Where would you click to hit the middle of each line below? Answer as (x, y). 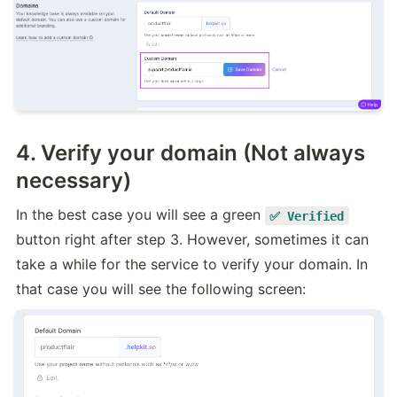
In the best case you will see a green (140, 215)
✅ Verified (307, 216)
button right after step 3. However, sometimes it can (192, 240)
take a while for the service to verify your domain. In (192, 265)
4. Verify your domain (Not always (191, 153)
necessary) (74, 181)
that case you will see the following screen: (161, 289)
